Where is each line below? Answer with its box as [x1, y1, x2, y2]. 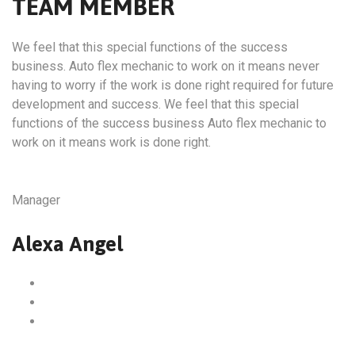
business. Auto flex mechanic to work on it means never [12, 59, 319, 74]
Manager [12, 193, 60, 208]
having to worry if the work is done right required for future [12, 78, 334, 94]
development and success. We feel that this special [12, 97, 299, 113]
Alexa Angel [12, 232, 123, 257]
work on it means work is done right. [12, 135, 211, 151]
